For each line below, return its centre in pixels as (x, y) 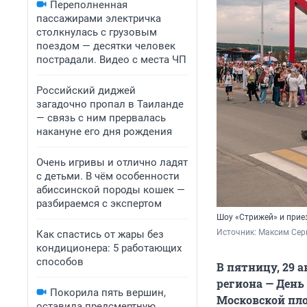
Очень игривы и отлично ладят (112, 162)
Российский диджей (86, 90)
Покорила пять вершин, (108, 293)
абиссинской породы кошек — (111, 190)
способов (60, 262)
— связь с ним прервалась (101, 118)
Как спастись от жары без (100, 234)
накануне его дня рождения (104, 132)
